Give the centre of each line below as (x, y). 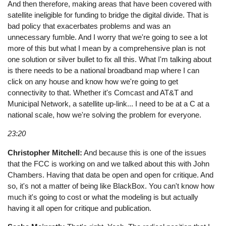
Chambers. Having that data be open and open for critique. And (111, 175)
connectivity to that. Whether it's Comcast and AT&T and (100, 93)
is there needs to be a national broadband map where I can (104, 71)
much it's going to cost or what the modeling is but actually (103, 197)
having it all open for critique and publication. (80, 208)
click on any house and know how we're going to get (93, 82)
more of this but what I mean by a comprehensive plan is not (107, 48)
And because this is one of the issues (145, 152)
